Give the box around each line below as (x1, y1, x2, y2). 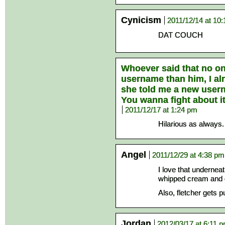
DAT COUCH (158, 31, 203, 39)
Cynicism (121, 15, 161, 25)
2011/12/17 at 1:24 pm (125, 105, 197, 114)
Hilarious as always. (158, 120, 224, 128)
